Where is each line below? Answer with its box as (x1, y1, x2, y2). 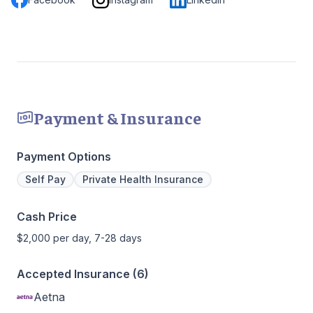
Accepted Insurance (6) (17, 267, 149, 282)
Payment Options (17, 150, 111, 164)
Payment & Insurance (34, 107, 201, 129)
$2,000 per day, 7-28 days (17, 232, 142, 245)
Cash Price (17, 210, 77, 224)
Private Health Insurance (82, 173, 203, 186)
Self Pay (25, 173, 66, 186)
